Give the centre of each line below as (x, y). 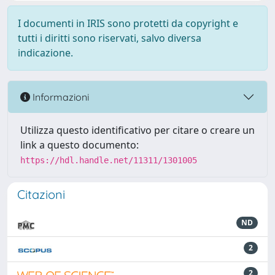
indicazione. (45, 53)
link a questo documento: (79, 145)
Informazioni (60, 97)
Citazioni (41, 194)
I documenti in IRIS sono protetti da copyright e (128, 23)
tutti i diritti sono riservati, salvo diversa (110, 38)
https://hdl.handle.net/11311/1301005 (109, 160)
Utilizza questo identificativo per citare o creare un (137, 130)
